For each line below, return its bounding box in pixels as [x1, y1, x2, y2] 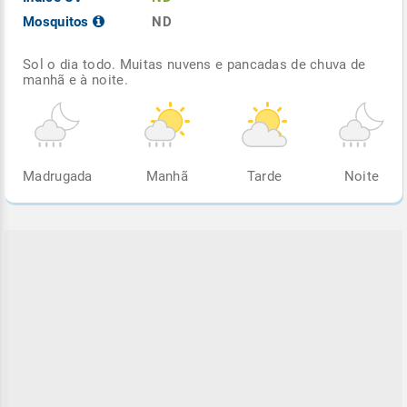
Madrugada [23, 167, 93, 184]
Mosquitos [23, 13, 93, 30]
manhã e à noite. [23, 71, 128, 88]
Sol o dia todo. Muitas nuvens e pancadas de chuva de [23, 55, 366, 73]
